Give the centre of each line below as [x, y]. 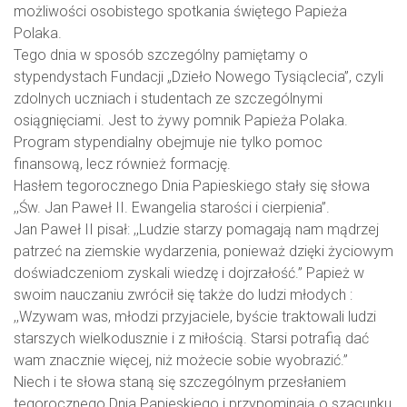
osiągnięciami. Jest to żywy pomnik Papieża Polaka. [181, 121]
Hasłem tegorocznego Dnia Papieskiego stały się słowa [192, 186]
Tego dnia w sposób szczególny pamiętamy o [161, 55]
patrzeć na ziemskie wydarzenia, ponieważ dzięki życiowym [203, 252]
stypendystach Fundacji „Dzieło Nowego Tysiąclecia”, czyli [199, 77]
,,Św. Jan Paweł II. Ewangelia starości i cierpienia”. [172, 208]
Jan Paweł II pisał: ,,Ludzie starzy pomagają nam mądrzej [196, 230]
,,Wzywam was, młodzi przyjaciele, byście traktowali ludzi [195, 317]
